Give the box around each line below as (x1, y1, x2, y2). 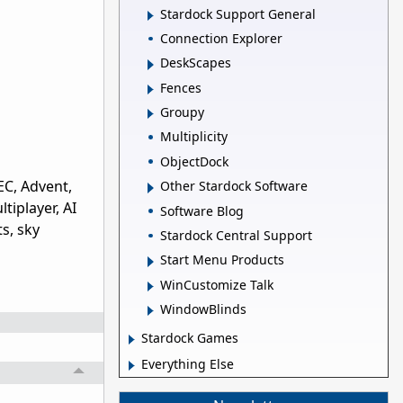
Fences (160, 78, 201, 96)
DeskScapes (160, 54, 231, 72)
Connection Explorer (160, 29, 282, 47)
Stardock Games (141, 329, 238, 347)
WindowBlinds (160, 300, 246, 318)
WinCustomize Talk (160, 275, 273, 293)
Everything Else (141, 355, 234, 373)
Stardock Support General (160, 4, 316, 22)
